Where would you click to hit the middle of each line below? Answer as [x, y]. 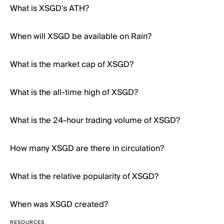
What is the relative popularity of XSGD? [84, 176]
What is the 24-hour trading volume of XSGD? [95, 120]
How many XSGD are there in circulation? [87, 148]
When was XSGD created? [59, 204]
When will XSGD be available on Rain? [81, 36]
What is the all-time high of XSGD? [74, 92]
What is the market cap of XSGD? [72, 64]
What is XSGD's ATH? [49, 8]
